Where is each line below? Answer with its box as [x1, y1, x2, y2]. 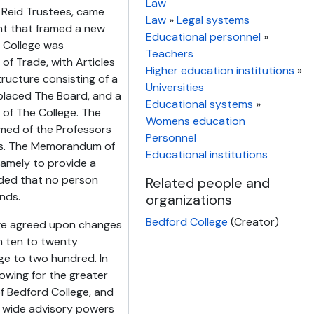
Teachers [146, 46, 193, 61]
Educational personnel [146, 29, 261, 44]
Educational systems [146, 97, 253, 111]
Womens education [146, 114, 245, 128]
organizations [146, 191, 232, 209]
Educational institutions [146, 147, 268, 162]
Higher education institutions [146, 63, 294, 78]
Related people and [146, 174, 270, 192]
